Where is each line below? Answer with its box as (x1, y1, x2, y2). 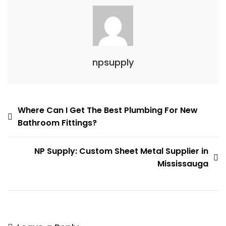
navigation (7, 118, 68, 134)
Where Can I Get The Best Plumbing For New (18, 104, 198, 116)
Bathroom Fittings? (18, 117, 97, 129)
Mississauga (157, 158, 208, 169)
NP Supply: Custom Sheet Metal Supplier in (34, 145, 208, 157)
